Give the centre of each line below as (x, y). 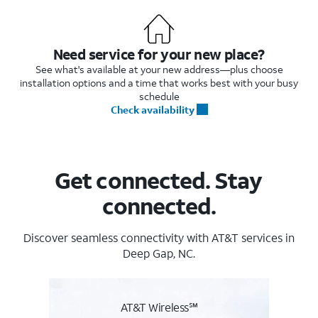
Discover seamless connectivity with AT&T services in (159, 237)
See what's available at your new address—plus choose (159, 69)
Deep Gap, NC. (159, 253)
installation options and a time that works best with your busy (159, 82)
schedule (159, 96)
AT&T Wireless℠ (159, 307)
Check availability (152, 109)
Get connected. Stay (159, 180)
